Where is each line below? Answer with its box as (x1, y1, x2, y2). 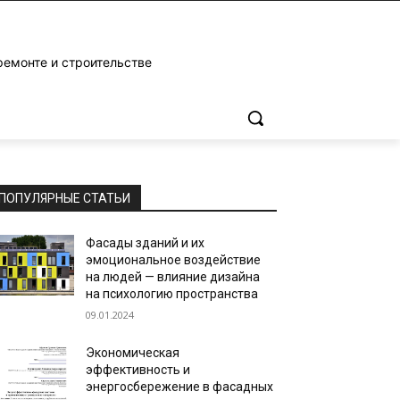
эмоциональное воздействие (86, 253, 262, 267)
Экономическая (86, 346, 180, 360)
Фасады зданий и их (86, 236, 205, 250)
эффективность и (86, 362, 191, 377)
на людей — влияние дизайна (86, 270, 261, 284)
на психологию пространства (86, 287, 259, 301)
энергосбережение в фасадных (86, 379, 274, 394)
